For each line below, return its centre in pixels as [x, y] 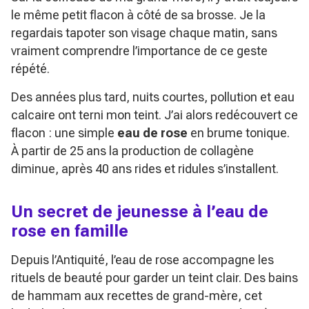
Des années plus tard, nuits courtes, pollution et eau [153, 97]
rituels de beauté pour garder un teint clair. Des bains [154, 277]
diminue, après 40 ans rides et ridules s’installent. [145, 168]
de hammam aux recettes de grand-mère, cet [137, 295]
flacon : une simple [64, 132]
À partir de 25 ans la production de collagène [132, 150]
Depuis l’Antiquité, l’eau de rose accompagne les [142, 259]
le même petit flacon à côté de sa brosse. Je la [138, 14]
